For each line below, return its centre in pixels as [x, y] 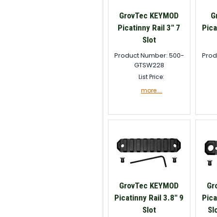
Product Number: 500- [149, 55]
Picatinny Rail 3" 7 [149, 28]
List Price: [152, 77]
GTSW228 [149, 65]
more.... [151, 90]
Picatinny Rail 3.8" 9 [149, 198]
